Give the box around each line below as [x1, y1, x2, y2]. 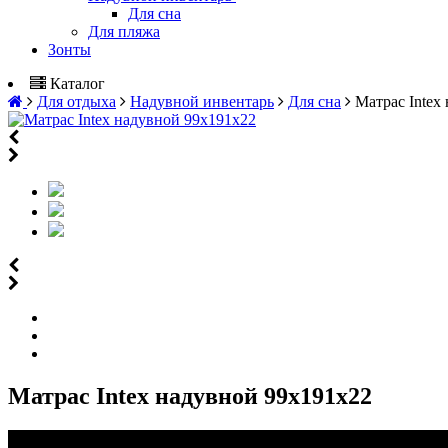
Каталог [50, 75, 105, 92]
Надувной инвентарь [130, 93, 274, 110]
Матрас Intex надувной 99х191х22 [8, 382, 372, 409]
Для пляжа [88, 23, 160, 40]
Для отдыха [37, 93, 116, 110]
